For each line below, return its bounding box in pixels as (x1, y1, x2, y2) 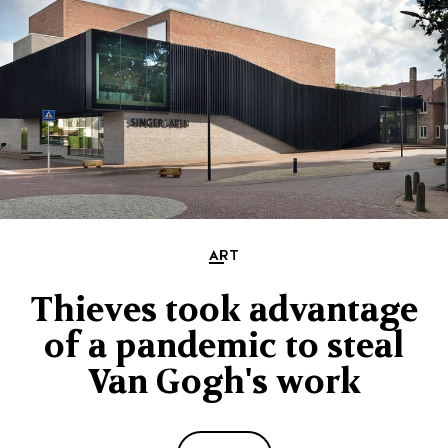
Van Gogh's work (87, 357, 361, 406)
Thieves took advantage (30, 285, 418, 334)
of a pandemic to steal (44, 321, 404, 370)
